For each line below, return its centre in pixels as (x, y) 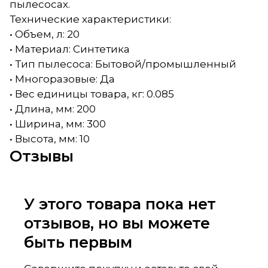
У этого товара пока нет (120, 203)
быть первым (78, 242)
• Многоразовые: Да (62, 79)
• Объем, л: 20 (45, 34)
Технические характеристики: (90, 19)
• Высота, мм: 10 (50, 138)
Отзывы (42, 156)
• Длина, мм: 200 (53, 109)
